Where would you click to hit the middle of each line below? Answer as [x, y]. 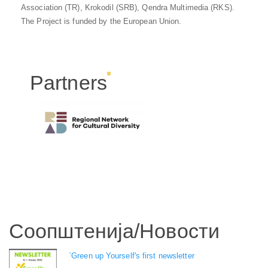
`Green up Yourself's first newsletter [132, 256]
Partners [68, 83]
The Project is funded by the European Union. [101, 22]
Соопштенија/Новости [114, 231]
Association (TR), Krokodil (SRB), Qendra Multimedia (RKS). [128, 8]
